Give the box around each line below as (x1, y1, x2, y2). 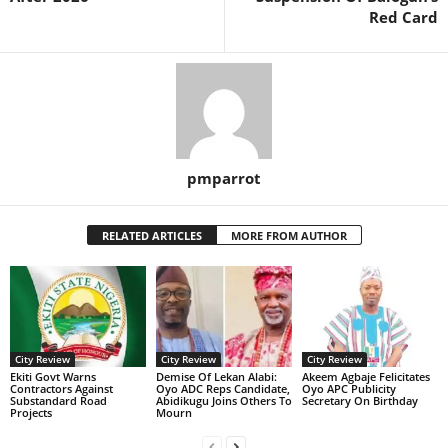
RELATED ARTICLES (101, 227, 202, 243)
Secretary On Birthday (301, 393, 418, 409)
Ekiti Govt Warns (10, 369, 96, 385)
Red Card (369, 6, 438, 27)
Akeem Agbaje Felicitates (301, 369, 430, 385)
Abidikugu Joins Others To (155, 393, 292, 409)
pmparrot (187, 167, 261, 188)
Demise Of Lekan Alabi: (155, 369, 277, 385)
